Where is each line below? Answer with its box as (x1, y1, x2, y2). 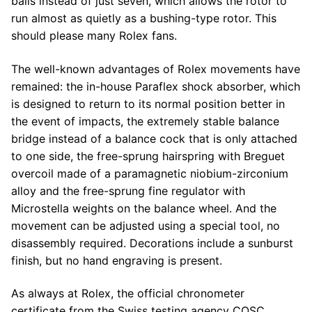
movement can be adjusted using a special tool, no (11, 218, 280, 233)
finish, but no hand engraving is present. (11, 253, 222, 267)
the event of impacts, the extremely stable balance (11, 114, 279, 128)
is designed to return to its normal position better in (11, 96, 285, 111)
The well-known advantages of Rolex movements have (11, 61, 300, 76)
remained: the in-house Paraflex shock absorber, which (11, 79, 300, 93)
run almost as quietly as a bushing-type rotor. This (11, 10, 276, 25)
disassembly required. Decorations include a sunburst (11, 235, 293, 250)
